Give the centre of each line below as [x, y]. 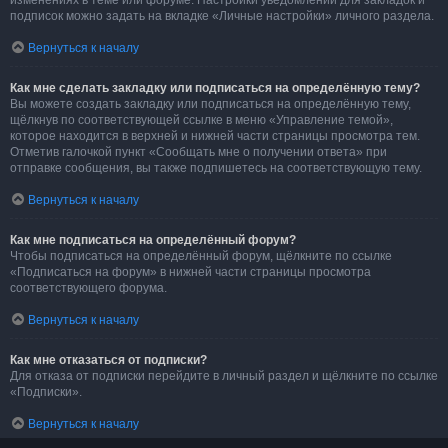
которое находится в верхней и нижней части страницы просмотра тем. [215, 136]
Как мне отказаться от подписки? [108, 360]
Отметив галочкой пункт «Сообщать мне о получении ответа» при [198, 152]
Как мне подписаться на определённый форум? [153, 240]
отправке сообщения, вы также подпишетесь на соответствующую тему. [216, 168]
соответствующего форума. [88, 288]
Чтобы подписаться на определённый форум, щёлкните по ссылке [201, 256]
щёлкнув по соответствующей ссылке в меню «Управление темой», [201, 120]
